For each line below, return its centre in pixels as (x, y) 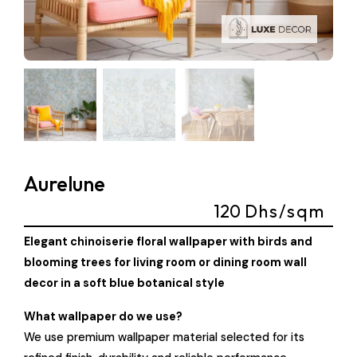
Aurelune (65, 184)
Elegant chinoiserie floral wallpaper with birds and (168, 241)
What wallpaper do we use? (103, 316)
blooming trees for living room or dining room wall (165, 262)
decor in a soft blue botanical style (124, 282)
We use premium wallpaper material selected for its (164, 337)
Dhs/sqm (285, 211)
